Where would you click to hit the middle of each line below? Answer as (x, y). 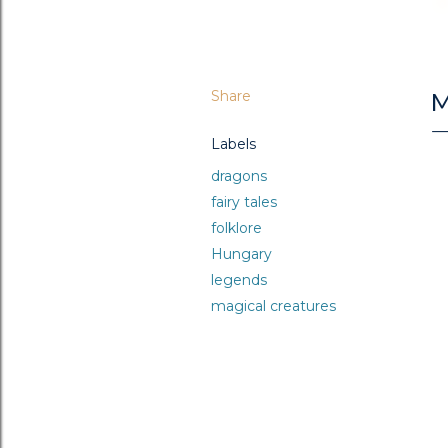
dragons (239, 175)
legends (239, 279)
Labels (233, 143)
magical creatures (273, 305)
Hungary (241, 253)
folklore (236, 227)
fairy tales (244, 201)
